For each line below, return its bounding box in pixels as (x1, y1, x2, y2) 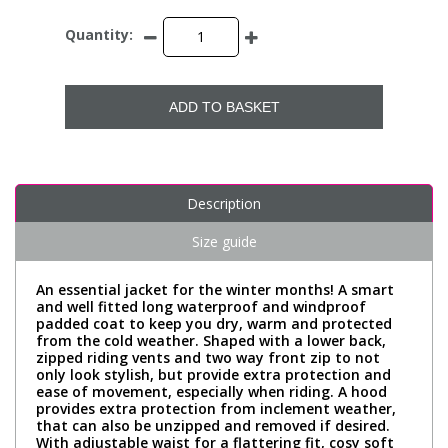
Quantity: (65, 25, 133, 45)
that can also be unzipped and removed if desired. (36, 415, 390, 435)
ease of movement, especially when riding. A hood (36, 381, 387, 401)
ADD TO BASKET (168, 98, 280, 115)
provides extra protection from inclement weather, (36, 398, 396, 418)
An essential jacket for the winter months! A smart (36, 279, 394, 299)
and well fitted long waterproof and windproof (36, 296, 366, 316)
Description (187, 193, 261, 213)
